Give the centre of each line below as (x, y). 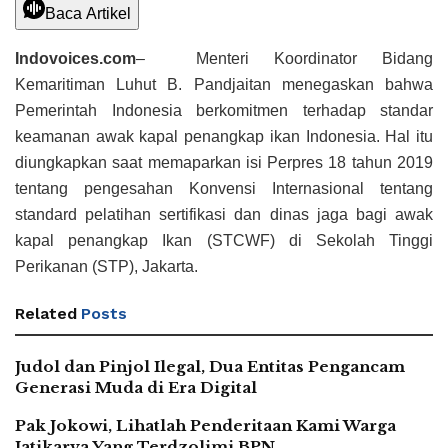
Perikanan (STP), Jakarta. (106, 267)
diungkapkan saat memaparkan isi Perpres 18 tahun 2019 (224, 163)
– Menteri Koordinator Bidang (284, 59)
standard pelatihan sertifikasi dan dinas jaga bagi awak (224, 215)
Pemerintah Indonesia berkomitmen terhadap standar (224, 111)
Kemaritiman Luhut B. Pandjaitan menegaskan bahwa (224, 85)
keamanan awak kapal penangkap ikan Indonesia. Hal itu (224, 137)
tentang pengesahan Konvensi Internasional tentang (224, 189)
